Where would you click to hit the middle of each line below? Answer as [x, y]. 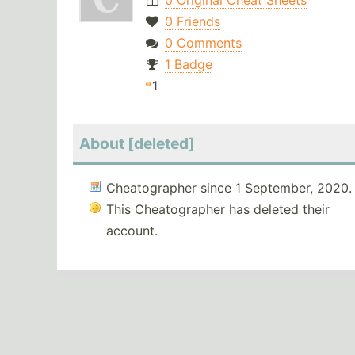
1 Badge [188, 65]
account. [132, 231]
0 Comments [203, 43]
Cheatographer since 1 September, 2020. [229, 188]
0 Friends [192, 22]
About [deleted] [137, 144]
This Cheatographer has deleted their [218, 210]
